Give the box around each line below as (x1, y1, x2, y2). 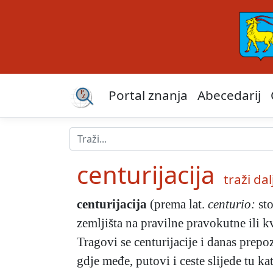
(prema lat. (150, 197, 208, 211)
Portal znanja (108, 87, 188, 104)
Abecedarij (197, 87, 261, 104)
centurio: (208, 197, 255, 211)
